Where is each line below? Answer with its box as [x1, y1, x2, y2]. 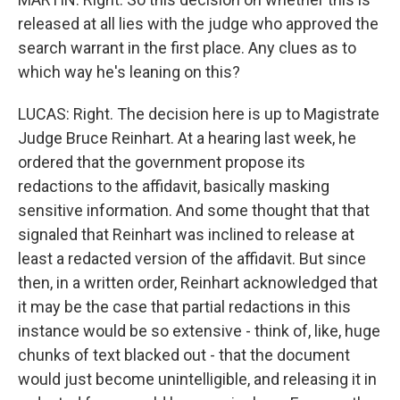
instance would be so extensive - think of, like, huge [18, 321, 380, 340]
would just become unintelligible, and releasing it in [18, 370, 377, 388]
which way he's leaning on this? [18, 62, 240, 81]
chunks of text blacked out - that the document [18, 346, 350, 364]
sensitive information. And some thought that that [18, 201, 370, 220]
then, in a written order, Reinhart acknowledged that [18, 273, 378, 292]
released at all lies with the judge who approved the [18, 14, 379, 33]
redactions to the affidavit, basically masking [18, 177, 329, 196]
